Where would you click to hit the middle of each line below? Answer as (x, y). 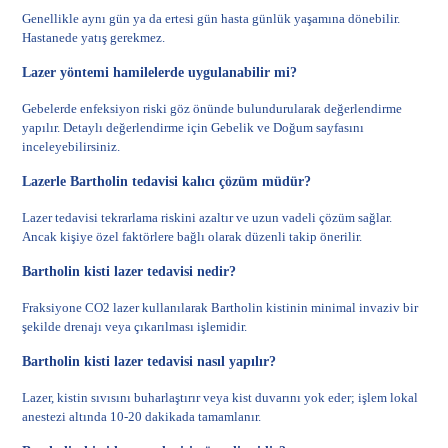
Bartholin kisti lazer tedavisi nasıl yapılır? (149, 361)
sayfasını (339, 127)
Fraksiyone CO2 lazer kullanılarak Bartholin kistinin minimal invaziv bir (220, 307)
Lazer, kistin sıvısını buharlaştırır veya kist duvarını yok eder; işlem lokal (220, 397)
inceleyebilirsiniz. (71, 146)
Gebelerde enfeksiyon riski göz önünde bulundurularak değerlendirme (212, 108)
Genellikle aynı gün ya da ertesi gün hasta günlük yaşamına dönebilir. (211, 18)
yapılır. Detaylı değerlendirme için (117, 127)
